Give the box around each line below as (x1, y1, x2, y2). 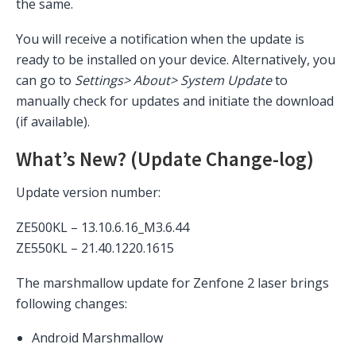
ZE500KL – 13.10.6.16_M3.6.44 (16, 218, 189, 236)
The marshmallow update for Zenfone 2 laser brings (16, 273, 329, 292)
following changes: (16, 294, 127, 312)
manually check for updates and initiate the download (16, 92, 334, 110)
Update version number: (16, 183, 161, 201)
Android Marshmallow (32, 329, 163, 347)
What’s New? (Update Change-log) (16, 146, 314, 172)
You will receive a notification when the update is (16, 30, 304, 48)
